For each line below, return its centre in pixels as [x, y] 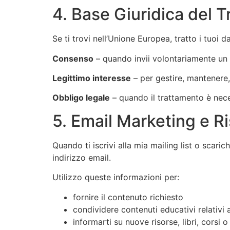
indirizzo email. [82, 157]
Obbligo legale [81, 98]
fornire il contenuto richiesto [128, 197]
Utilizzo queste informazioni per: [116, 177]
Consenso [73, 58]
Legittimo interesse [92, 78]
